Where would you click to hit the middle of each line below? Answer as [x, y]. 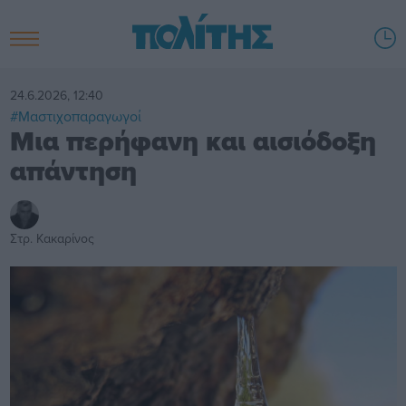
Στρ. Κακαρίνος [52, 238]
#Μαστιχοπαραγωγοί [75, 116]
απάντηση [73, 171]
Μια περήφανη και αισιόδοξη [193, 141]
